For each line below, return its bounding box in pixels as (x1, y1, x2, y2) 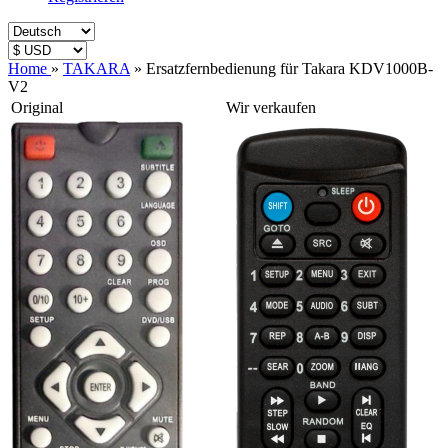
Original (11, 99, 63, 116)
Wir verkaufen (226, 99, 316, 116)
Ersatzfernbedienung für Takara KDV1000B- (146, 60, 433, 77)
